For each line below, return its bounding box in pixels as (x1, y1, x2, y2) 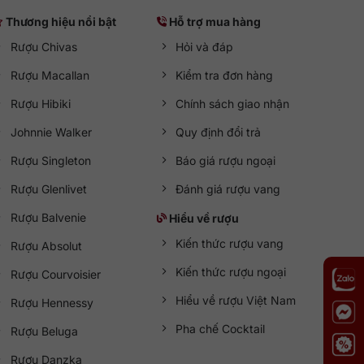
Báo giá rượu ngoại (175, 154, 276, 168)
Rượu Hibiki (10, 97, 71, 111)
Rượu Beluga (10, 324, 78, 339)
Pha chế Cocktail (175, 322, 266, 336)
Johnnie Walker (10, 125, 92, 140)
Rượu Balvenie (10, 210, 86, 225)
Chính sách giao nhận (175, 97, 290, 111)
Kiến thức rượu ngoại (175, 265, 287, 279)
